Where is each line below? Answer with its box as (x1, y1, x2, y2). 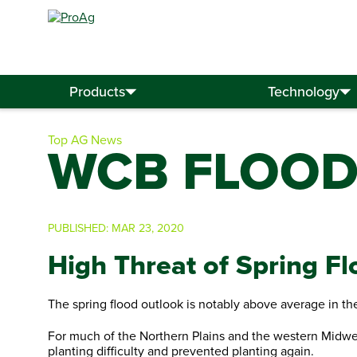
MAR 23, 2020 (112, 219, 184, 236)
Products (69, 81, 126, 102)
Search (216, 64, 254, 81)
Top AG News (48, 131, 122, 148)
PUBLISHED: (48, 219, 112, 236)
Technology (268, 81, 340, 102)
